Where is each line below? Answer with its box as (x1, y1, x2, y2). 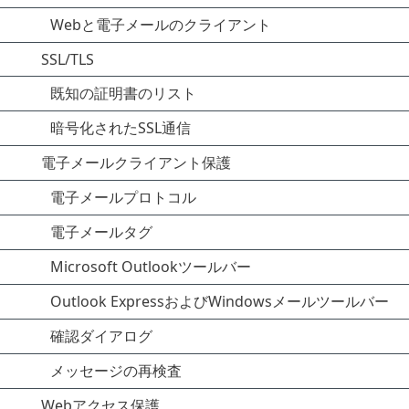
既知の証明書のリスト (50, 83, 196, 103)
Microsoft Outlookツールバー (50, 257, 251, 277)
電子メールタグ (50, 222, 152, 242)
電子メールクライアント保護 (41, 152, 231, 173)
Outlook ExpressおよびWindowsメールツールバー (50, 291, 389, 311)
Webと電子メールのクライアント (50, 15, 271, 35)
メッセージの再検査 (50, 361, 182, 381)
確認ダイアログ (50, 326, 152, 346)
